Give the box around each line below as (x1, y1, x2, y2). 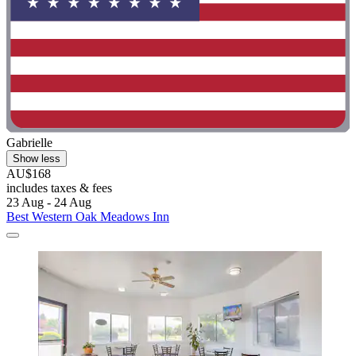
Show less (13, 152, 60, 164)
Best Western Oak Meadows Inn (6, 209, 169, 223)
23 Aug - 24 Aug (6, 195, 91, 209)
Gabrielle (6, 135, 52, 149)
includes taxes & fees (6, 180, 112, 195)
